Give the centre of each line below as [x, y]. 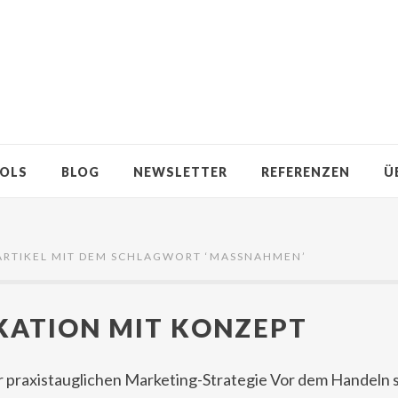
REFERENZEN [306, 172]
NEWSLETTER [180, 172]
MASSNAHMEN [251, 256]
